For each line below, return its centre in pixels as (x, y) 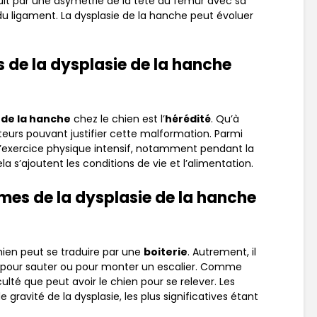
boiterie (166, 252)
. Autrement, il (222, 252)
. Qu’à (225, 119)
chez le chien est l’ (118, 119)
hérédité (188, 119)
